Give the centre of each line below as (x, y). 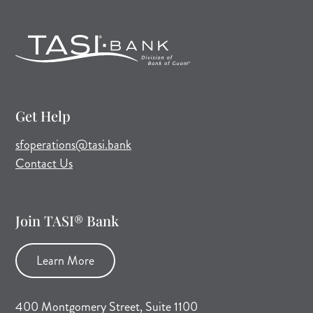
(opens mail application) (190, 144)
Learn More (65, 260)
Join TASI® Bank (67, 220)
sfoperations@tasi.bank (73, 144)
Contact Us (44, 163)
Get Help (43, 115)
